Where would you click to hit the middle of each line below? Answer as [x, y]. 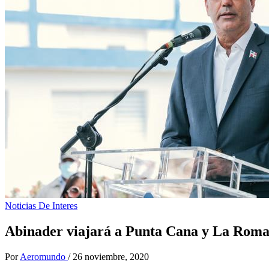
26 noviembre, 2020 [111, 256]
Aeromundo [44, 256]
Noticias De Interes [41, 206]
